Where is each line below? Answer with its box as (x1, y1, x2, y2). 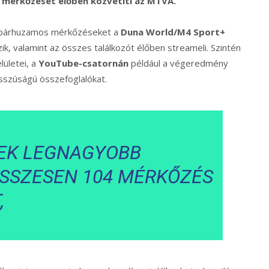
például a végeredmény (128, 57, 228, 70)
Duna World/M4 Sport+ (121, 26, 225, 38)
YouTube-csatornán (38, 57, 128, 70)
